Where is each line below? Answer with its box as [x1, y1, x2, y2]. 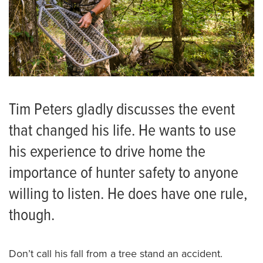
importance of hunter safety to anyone [9, 163, 238, 184]
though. [9, 205, 55, 227]
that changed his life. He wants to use [9, 120, 236, 142]
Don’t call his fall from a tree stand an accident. [9, 247, 222, 260]
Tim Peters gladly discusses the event [9, 99, 235, 121]
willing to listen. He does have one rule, [9, 184, 247, 205]
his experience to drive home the [9, 141, 205, 163]
